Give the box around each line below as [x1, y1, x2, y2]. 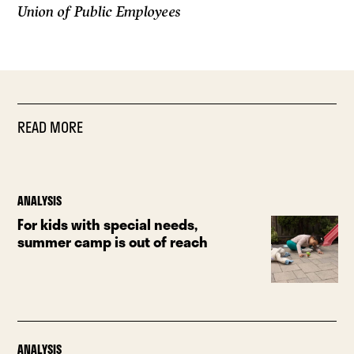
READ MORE [17, 116, 84, 139]
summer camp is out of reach [17, 231, 209, 254]
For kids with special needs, [17, 213, 198, 236]
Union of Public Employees [17, 3, 182, 21]
